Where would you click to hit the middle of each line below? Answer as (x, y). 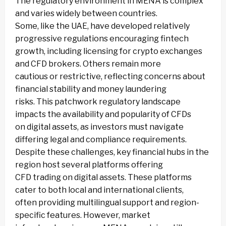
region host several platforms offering (89, 165)
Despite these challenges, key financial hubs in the (112, 152)
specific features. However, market (83, 215)
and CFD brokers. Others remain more (88, 64)
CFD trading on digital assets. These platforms (103, 178)
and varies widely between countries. (86, 14)
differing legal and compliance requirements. (101, 140)
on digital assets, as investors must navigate (99, 127)
